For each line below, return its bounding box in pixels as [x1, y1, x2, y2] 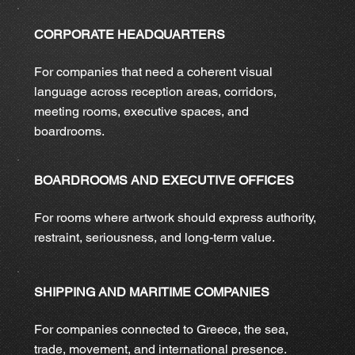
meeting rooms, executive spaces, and [33, 104, 249, 120]
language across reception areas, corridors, [33, 84, 277, 100]
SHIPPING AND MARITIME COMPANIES [33, 284, 269, 300]
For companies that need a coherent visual [33, 64, 273, 80]
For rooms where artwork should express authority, [33, 209, 316, 225]
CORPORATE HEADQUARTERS [33, 27, 225, 43]
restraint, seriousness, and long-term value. [33, 229, 275, 245]
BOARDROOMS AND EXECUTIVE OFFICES [33, 172, 294, 188]
